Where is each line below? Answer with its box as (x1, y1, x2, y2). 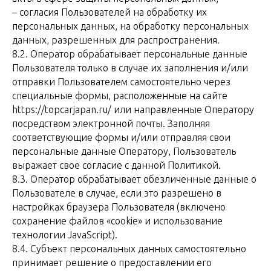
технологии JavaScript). (12, 229, 117, 240)
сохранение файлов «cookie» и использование (12, 215, 223, 226)
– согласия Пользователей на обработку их (12, 7, 207, 18)
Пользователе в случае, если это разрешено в (12, 188, 221, 198)
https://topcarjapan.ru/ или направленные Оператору (12, 104, 254, 115)
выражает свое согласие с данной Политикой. (12, 160, 221, 171)
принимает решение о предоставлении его (12, 257, 212, 268)
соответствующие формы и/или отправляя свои (12, 132, 230, 143)
